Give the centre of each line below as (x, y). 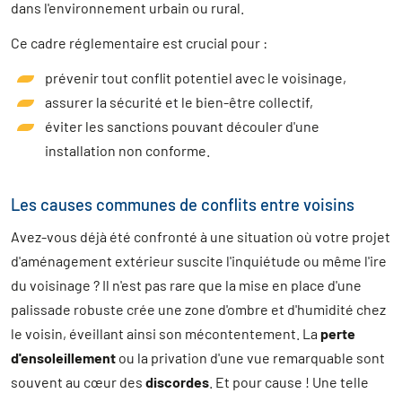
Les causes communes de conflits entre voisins (183, 205)
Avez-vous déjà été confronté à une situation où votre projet (201, 237)
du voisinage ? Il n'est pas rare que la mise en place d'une (186, 285)
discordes (177, 382)
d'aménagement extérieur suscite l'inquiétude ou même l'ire (199, 261)
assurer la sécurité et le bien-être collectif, (179, 102)
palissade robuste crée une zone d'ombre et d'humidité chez (198, 310)
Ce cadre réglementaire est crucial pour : (139, 43)
